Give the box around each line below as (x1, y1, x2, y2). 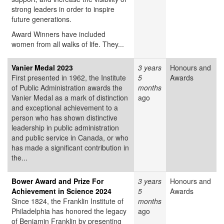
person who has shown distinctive (11, 112, 117, 123)
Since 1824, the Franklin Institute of (11, 196, 123, 206)
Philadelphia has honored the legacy (11, 206, 126, 216)
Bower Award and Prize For (11, 176, 103, 186)
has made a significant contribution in (11, 142, 129, 153)
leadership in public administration (11, 122, 119, 133)
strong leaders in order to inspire (11, 4, 114, 14)
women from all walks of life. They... (11, 39, 124, 49)
